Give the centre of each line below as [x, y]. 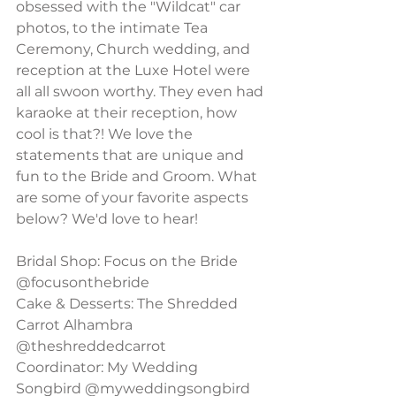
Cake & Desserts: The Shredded [129, 304]
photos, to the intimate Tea [114, 28]
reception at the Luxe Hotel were [135, 70]
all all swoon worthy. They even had [141, 91]
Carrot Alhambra [76, 325]
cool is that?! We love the [106, 134]
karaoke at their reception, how [128, 113]
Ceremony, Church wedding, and [135, 49]
